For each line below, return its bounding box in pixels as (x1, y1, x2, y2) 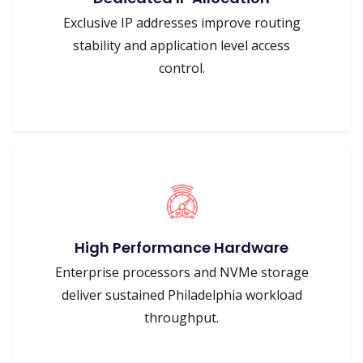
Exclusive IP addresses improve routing (62, 14, 301, 32)
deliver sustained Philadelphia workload (61, 286, 302, 304)
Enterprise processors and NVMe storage (54, 263, 309, 281)
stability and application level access (73, 36, 290, 54)
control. (158, 59, 205, 77)
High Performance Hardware (75, 237, 288, 258)
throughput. (144, 309, 219, 327)
